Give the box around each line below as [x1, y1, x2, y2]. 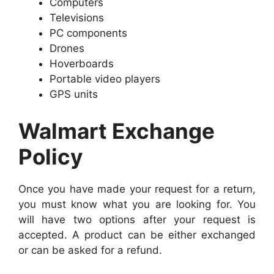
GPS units [50, 88, 98, 101]
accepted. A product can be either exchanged [18, 228, 256, 241]
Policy [18, 143, 83, 169]
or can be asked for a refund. [18, 243, 162, 256]
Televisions [50, 12, 104, 24]
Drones [50, 42, 84, 55]
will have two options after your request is [18, 213, 256, 226]
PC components [50, 27, 127, 40]
